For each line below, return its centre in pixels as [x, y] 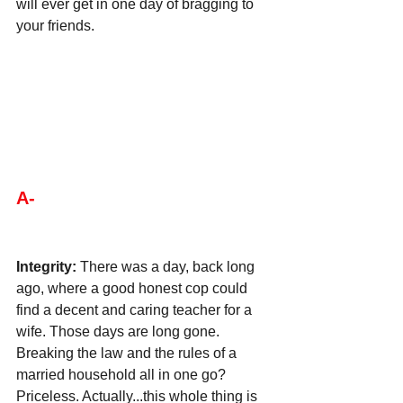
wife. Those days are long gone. [120, 331]
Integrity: [46, 266]
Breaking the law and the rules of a [128, 353]
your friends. [55, 26]
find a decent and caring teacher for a [136, 309]
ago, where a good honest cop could [134, 288]
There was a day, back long [167, 266]
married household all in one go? [123, 374]
